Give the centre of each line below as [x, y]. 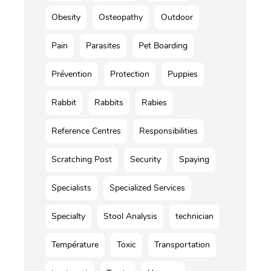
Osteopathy [121, 18]
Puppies [183, 74]
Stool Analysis [130, 217]
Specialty [68, 217]
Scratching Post [82, 160]
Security [145, 160]
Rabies [154, 103]
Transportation [182, 245]
